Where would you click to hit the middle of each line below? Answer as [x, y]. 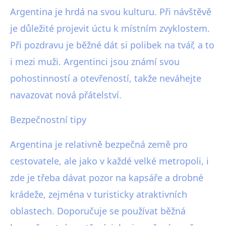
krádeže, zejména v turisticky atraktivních [99, 194]
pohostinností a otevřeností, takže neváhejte [106, 78]
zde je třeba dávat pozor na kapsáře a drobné [107, 178]
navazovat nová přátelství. [66, 95]
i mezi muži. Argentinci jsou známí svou [95, 62]
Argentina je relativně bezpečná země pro [99, 145]
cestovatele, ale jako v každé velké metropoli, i [109, 161]
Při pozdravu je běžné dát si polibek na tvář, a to [112, 45]
